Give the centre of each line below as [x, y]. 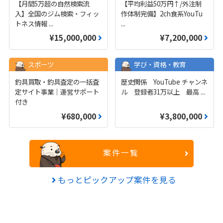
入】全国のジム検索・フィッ [57, 13]
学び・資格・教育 [160, 64]
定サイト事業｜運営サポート [57, 92]
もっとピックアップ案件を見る [116, 180]
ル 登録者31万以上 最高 [161, 92]
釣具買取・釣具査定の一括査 [57, 82]
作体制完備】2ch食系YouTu [162, 13]
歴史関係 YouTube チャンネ [164, 82]
